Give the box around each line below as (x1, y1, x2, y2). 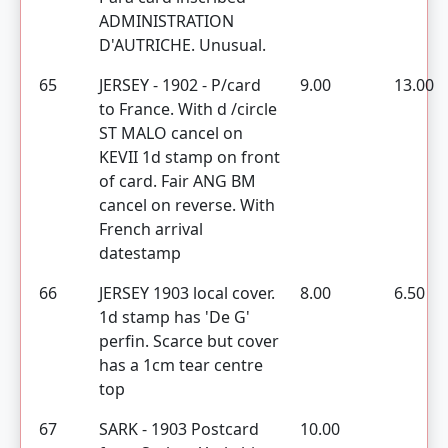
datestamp (99, 242, 181, 264)
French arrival (99, 218, 203, 240)
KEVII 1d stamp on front (99, 146, 280, 168)
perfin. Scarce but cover (99, 330, 279, 352)
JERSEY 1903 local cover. (99, 282, 275, 304)
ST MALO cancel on (99, 122, 243, 144)
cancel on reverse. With (99, 194, 275, 216)
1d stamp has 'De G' (99, 306, 250, 328)
